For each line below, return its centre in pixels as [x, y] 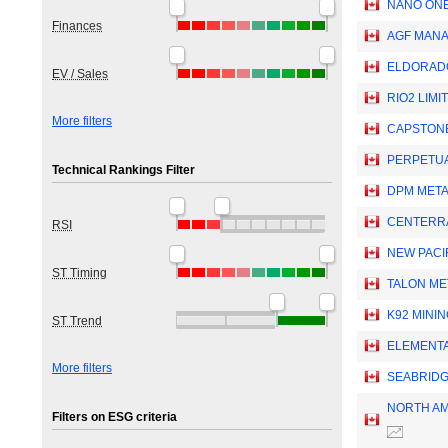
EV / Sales [80, 74]
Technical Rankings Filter [123, 170]
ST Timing [79, 273]
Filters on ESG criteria [114, 417]
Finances [77, 26]
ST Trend [77, 321]
